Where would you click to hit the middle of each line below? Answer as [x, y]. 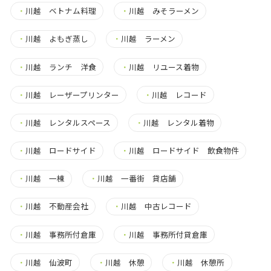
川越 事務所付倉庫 [60, 234]
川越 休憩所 [201, 262]
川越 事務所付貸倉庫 [168, 234]
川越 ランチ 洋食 [60, 67]
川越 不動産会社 [57, 206]
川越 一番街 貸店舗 [137, 178]
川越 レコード [180, 94]
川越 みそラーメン [164, 11]
